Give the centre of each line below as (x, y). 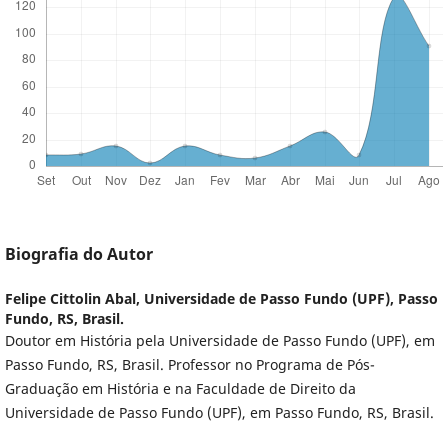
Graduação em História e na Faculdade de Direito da (180, 389)
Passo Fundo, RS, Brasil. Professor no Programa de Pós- (189, 365)
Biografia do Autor (78, 254)
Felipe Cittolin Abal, (74, 299)
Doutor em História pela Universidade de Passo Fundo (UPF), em (219, 341)
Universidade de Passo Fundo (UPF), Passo (290, 299)
